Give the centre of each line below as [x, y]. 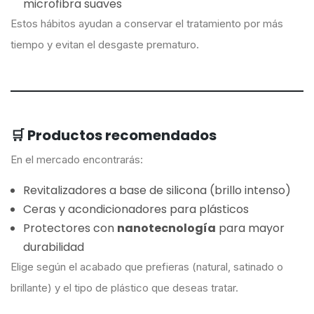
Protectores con [70, 228]
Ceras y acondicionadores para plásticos [136, 209]
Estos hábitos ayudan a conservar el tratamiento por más [147, 24]
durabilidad [54, 247]
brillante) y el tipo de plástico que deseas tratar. [124, 287]
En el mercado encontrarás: [77, 159]
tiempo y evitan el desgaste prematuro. [105, 45]
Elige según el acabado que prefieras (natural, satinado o [147, 266]
